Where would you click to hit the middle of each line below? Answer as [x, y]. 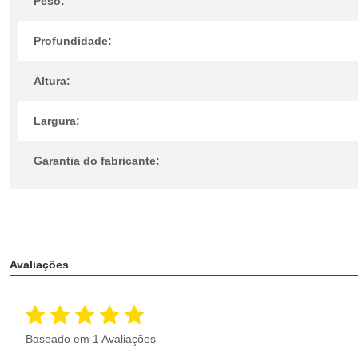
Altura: [52, 81]
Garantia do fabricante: [97, 161]
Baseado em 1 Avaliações [91, 339]
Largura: [57, 121]
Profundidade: [73, 41]
